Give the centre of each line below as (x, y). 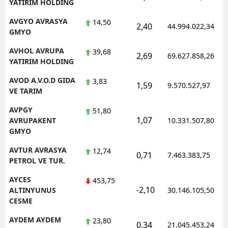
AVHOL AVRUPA (37, 51)
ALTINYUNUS (33, 190)
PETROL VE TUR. (37, 161)
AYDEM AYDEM (35, 220)
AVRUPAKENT (33, 121)
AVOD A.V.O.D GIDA (42, 80)
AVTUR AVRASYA (38, 150)
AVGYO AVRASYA (38, 21)
